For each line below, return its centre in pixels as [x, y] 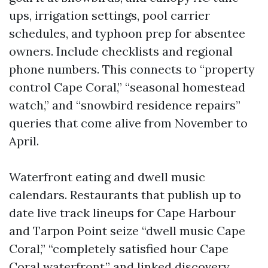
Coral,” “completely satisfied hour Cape [119, 249]
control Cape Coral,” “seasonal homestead [127, 87]
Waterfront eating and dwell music [107, 177]
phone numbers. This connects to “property [132, 69]
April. [24, 141]
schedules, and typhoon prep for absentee [127, 33]
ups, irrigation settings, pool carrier [109, 15]
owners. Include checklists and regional [121, 51]
